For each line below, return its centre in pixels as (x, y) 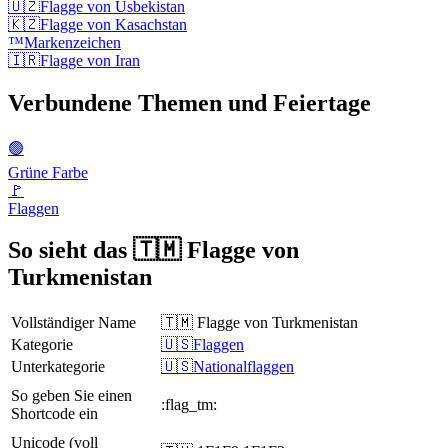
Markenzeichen (72, 42)
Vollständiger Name (73, 323)
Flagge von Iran (90, 60)
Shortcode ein (54, 414)
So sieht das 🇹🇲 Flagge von (153, 250)
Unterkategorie (58, 367)
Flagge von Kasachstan (113, 24)
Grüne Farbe (48, 172)
